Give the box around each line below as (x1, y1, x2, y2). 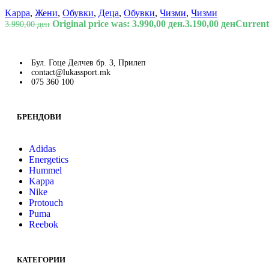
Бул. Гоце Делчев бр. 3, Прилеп (31, 58, 146, 67)
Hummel (29, 165, 62, 175)
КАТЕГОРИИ (17, 255, 65, 265)
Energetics (29, 154, 68, 165)
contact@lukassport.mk (31, 67, 110, 77)
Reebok (29, 219, 58, 229)
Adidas (29, 143, 56, 154)
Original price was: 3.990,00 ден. (52, 18, 185, 29)
